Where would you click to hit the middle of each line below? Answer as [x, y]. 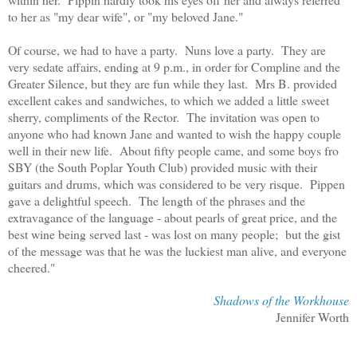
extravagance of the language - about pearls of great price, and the [173, 217]
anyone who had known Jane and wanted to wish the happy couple [175, 133]
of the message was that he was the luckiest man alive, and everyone [177, 250]
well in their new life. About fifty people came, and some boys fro [173, 150]
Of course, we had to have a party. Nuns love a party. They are [167, 49]
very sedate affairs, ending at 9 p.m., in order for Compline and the [174, 66]
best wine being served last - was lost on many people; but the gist [174, 233]
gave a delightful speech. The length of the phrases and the [157, 200]
